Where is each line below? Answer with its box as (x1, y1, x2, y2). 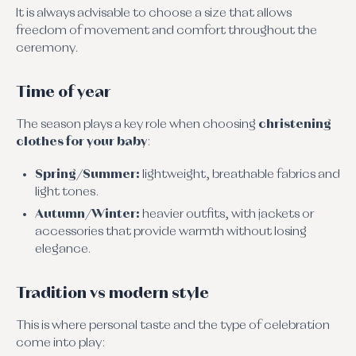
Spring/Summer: (35, 168, 140, 181)
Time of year (16, 83, 110, 100)
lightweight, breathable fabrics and (140, 168, 340, 181)
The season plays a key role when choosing (16, 118, 258, 131)
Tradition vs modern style (16, 285, 209, 302)
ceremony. (16, 41, 79, 55)
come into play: (16, 337, 106, 350)
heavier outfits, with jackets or (140, 208, 314, 222)
